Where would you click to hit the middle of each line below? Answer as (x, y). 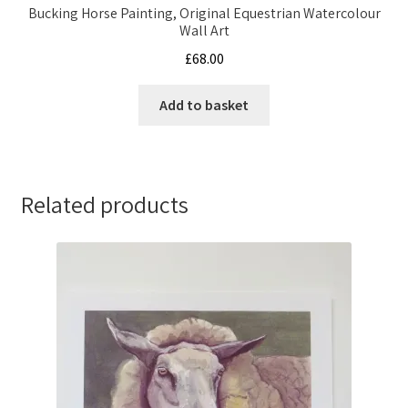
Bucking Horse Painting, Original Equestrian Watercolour (204, 14)
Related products (104, 205)
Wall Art (204, 31)
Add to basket (204, 105)
